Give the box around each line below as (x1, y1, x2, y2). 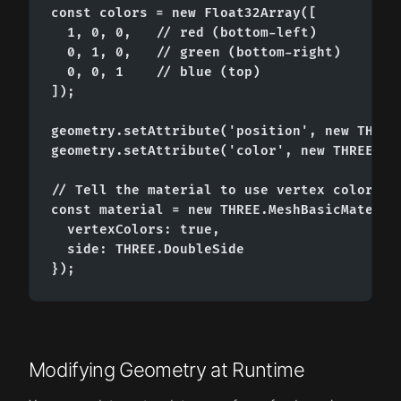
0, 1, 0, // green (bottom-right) (51, 44, 341, 60)
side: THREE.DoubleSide (51, 241, 244, 257)
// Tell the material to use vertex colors (51, 182, 381, 198)
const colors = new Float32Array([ (51, 4, 317, 21)
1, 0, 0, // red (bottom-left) (51, 24, 317, 40)
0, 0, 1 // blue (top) (51, 64, 260, 80)
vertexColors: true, (51, 221, 220, 237)
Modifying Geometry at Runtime (29, 357, 304, 381)
